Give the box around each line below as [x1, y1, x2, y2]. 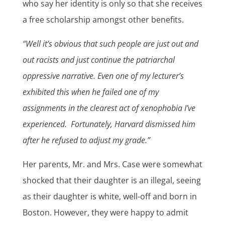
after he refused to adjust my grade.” [22, 135, 150, 146]
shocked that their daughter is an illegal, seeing [22, 175, 201, 186]
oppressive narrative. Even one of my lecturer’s [22, 70, 184, 82]
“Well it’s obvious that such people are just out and [22, 38, 198, 50]
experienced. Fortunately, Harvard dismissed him [22, 119, 195, 130]
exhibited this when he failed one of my [22, 86, 159, 98]
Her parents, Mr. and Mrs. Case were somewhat [22, 159, 202, 170]
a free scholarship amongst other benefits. [22, 14, 184, 26]
